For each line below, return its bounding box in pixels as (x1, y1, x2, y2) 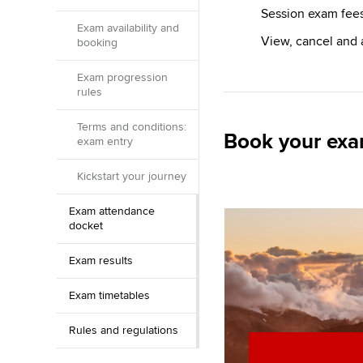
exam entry (77, 135, 133, 148)
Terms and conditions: (77, 120, 186, 134)
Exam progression (77, 70, 168, 84)
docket (69, 219, 103, 233)
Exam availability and (77, 21, 179, 35)
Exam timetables (69, 288, 150, 302)
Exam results (69, 254, 133, 267)
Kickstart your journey (77, 169, 186, 183)
